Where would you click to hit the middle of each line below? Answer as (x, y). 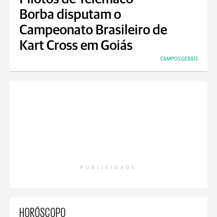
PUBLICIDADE (108, 168)
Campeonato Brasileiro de (93, 31)
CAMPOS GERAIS (179, 59)
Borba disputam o (70, 15)
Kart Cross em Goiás (76, 46)
